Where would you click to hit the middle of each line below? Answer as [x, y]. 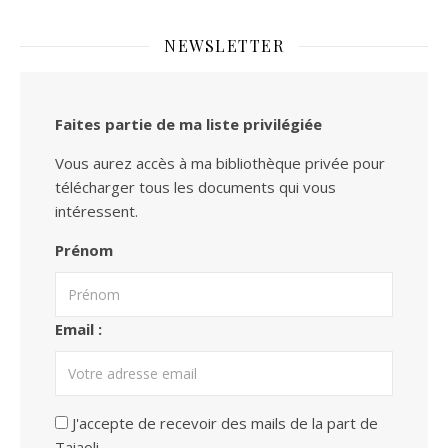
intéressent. [96, 211]
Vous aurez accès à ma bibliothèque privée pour [220, 163]
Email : [78, 329]
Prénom [84, 250]
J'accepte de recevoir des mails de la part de [225, 423]
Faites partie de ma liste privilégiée [188, 124]
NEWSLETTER [224, 45]
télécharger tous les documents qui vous [195, 187]
